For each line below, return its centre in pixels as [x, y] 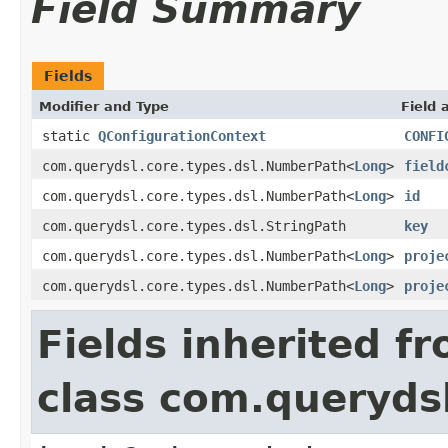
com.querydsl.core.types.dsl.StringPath [194, 225]
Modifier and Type [104, 106]
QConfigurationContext [182, 135]
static [70, 135]
